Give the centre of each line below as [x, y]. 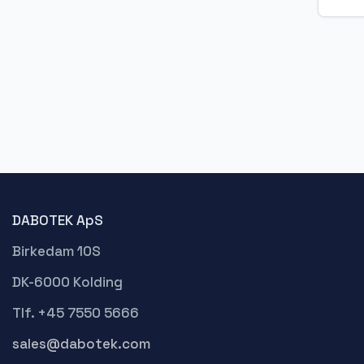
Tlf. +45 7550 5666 [76, 312]
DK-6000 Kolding [67, 282]
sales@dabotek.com [81, 343]
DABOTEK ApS [58, 220]
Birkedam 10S [56, 251]
